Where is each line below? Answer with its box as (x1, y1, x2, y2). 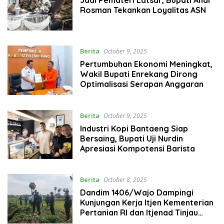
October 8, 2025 (103, 175, 147, 184)
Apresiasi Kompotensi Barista (79, 143, 195, 153)
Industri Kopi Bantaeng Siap (79, 123, 188, 133)
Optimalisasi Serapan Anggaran (79, 79, 203, 89)
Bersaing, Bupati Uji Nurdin (79, 133, 183, 143)
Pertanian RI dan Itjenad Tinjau (79, 207, 198, 218)
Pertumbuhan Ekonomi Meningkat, (79, 59, 212, 69)
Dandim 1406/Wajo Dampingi (79, 187, 193, 198)
